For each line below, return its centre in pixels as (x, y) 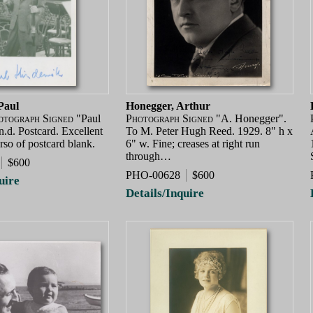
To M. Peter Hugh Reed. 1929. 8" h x (209, 131)
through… (148, 156)
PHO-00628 (153, 175)
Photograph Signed (169, 118)
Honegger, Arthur (168, 105)
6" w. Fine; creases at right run (193, 143)
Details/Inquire (165, 193)
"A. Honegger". (250, 118)
